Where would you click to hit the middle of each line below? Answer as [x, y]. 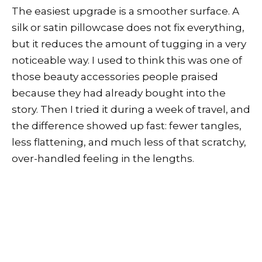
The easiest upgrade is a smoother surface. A [125, 11]
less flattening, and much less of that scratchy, [129, 142]
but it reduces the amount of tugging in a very [129, 44]
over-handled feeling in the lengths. [103, 158]
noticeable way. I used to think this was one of [127, 60]
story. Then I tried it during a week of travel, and [131, 109]
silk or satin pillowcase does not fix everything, [128, 27]
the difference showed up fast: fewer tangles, [127, 125]
